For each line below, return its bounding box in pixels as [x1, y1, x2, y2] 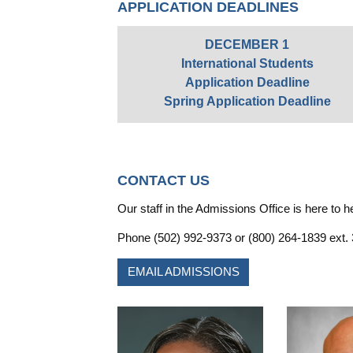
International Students [180, 56, 314, 70]
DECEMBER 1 [205, 37, 290, 51]
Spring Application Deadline [163, 94, 331, 108]
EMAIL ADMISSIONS [127, 265, 240, 279]
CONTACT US [117, 172, 210, 188]
